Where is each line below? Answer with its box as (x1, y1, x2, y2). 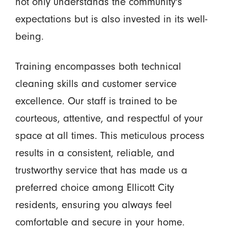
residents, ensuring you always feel (15, 198, 172, 211)
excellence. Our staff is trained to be (15, 94, 177, 107)
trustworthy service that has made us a (15, 163, 187, 176)
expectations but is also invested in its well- (15, 12, 207, 25)
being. (15, 30, 44, 42)
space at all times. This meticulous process (15, 129, 205, 141)
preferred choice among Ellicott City (15, 181, 174, 193)
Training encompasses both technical (15, 60, 181, 72)
